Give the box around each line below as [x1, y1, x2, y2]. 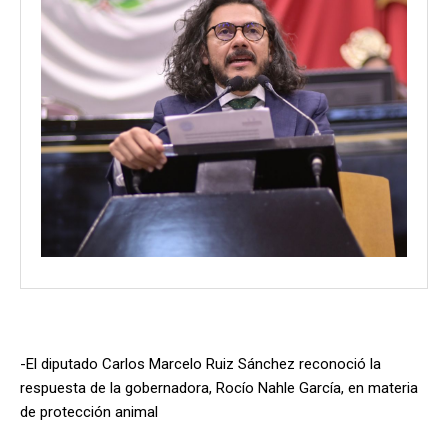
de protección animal [20, 402, 158, 421]
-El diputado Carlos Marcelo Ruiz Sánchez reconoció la [20, 354, 381, 373]
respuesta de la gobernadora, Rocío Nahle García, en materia [20, 378, 418, 397]
